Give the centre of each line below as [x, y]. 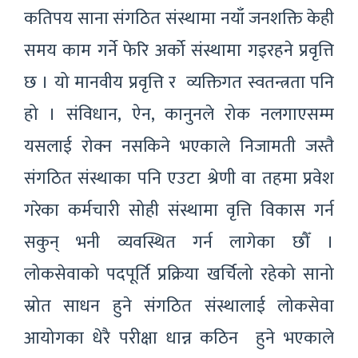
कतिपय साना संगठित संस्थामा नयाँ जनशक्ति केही [179, 18]
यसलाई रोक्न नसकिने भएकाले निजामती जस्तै [179, 146]
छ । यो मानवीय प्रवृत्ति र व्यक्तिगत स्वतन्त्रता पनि [179, 82]
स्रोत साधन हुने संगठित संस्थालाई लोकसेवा [179, 306]
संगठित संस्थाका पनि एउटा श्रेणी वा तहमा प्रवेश [179, 178]
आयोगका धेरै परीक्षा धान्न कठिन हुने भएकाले [179, 338]
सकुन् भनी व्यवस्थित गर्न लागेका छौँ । [179, 242]
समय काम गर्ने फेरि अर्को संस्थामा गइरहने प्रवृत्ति [179, 50]
